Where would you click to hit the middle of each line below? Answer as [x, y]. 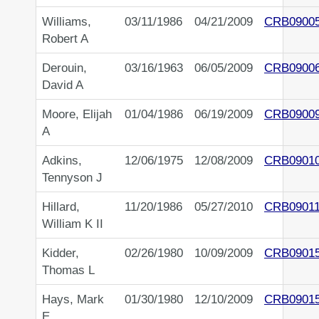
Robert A [65, 39]
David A [63, 85]
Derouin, [64, 68]
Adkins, [62, 161]
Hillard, [61, 207]
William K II [73, 224]
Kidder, [61, 253]
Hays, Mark [73, 299]
